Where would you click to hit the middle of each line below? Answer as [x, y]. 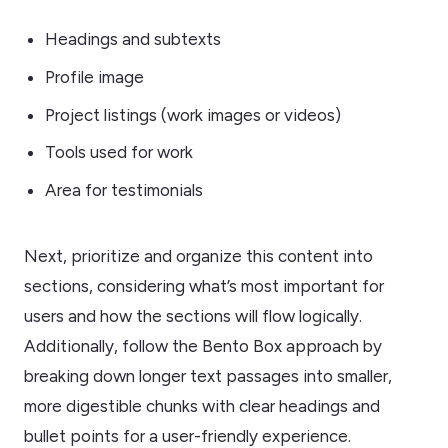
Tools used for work [118, 152]
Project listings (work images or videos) [192, 114]
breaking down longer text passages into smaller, [208, 376]
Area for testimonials [123, 189]
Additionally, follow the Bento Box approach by [203, 346]
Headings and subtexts [132, 39]
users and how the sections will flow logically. [193, 316]
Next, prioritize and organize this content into [198, 256]
